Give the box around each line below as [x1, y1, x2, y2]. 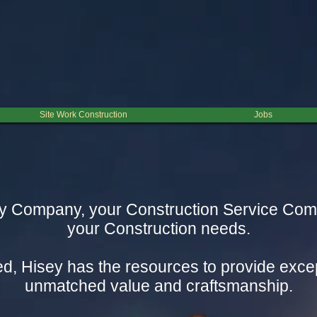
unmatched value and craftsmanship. [24, 277, 293, 295]
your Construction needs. [67, 219, 250, 238]
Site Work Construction [39, 110, 127, 120]
